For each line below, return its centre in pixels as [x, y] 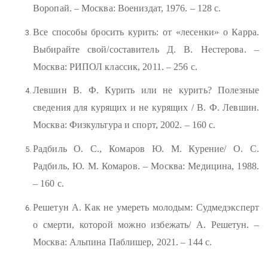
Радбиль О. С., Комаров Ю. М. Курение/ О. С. [146, 149]
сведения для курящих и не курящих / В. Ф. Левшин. [146, 108]
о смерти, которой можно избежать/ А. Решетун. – [146, 224]
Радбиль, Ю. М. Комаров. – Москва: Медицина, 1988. [146, 166]
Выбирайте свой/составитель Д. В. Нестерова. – [146, 49]
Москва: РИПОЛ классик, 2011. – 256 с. [115, 66]
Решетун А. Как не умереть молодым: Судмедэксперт [146, 207]
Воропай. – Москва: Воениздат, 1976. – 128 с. [127, 8]
